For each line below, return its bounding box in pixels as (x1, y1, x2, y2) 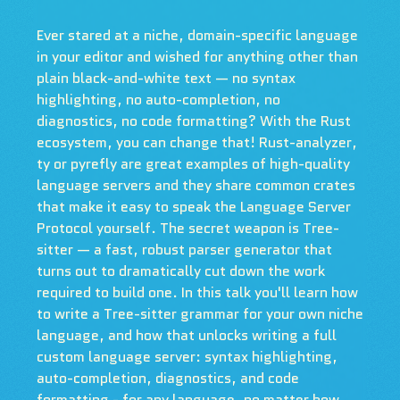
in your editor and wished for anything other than (36, 46, 358, 67)
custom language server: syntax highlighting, (36, 346, 337, 367)
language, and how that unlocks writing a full (36, 325, 337, 346)
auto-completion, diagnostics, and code (36, 368, 299, 388)
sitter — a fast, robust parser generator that (36, 239, 332, 260)
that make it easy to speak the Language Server (36, 196, 351, 217)
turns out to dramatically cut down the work (36, 261, 325, 281)
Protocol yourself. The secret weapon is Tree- (36, 218, 339, 238)
